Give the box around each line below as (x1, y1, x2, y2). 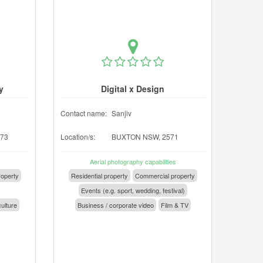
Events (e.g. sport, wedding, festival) (80, 186, 185, 195)
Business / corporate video (77, 200, 154, 210)
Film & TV (160, 200, 188, 210)
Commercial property (134, 171, 195, 180)
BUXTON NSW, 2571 (112, 131, 178, 141)
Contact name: (60, 108, 107, 118)
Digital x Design (101, 83, 164, 95)
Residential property (70, 171, 128, 180)
